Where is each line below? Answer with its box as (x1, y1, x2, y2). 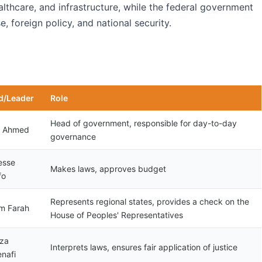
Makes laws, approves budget (50, 164, 166, 174)
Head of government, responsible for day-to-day (50, 118, 237, 128)
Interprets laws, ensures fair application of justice (50, 242, 237, 252)
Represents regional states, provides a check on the (50, 196, 249, 206)
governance (50, 132, 96, 142)
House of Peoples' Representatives (50, 210, 183, 220)
